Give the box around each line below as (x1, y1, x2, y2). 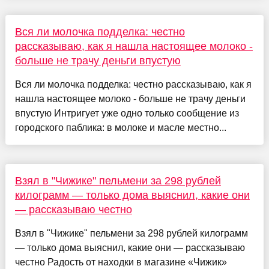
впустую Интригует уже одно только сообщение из (14, 107, 239, 118)
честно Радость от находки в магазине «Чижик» (14, 256, 227, 267)
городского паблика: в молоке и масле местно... (14, 122, 226, 133)
